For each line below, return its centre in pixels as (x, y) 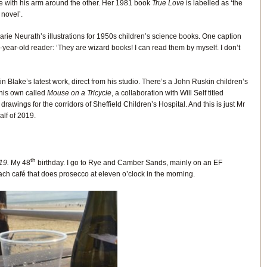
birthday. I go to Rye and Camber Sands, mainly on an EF (129, 163)
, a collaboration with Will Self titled (167, 93)
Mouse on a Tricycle (79, 93)
